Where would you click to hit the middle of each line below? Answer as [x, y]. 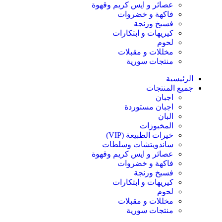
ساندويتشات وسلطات [138, 144]
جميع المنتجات [170, 88]
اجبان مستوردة [149, 107]
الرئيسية [180, 79]
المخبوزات [157, 126]
